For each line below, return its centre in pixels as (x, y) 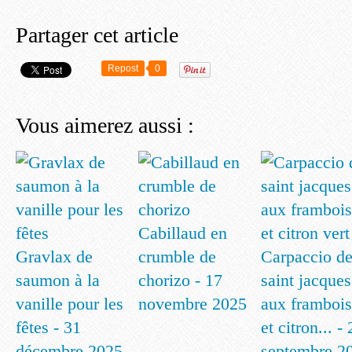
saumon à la (58, 280)
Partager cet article (97, 35)
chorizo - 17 (180, 280)
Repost (123, 68)
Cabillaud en (183, 233)
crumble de (177, 257)
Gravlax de (54, 257)
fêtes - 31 (48, 327)
